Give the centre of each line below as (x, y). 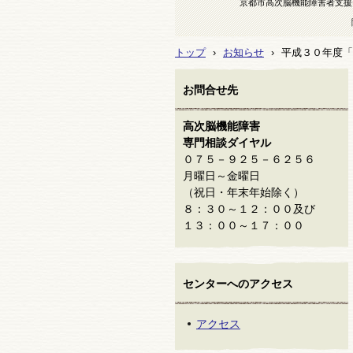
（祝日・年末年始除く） (243, 192)
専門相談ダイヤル (227, 143)
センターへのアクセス (238, 284)
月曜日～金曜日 (221, 176)
